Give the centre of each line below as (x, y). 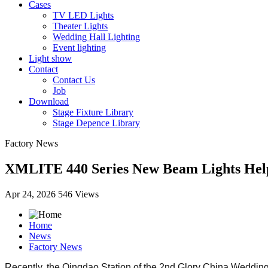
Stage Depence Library (96, 123)
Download (49, 101)
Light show (50, 58)
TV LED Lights (83, 15)
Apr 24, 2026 (31, 194)
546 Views (78, 194)
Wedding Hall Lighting (96, 37)
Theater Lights (80, 26)
